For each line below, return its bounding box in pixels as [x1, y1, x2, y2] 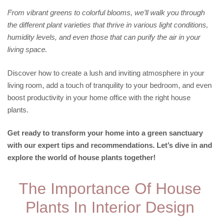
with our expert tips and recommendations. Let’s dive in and [7, 141, 212, 149]
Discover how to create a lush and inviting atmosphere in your [7, 68, 204, 77]
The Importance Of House [19, 180, 201, 197]
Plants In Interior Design [26, 198, 194, 216]
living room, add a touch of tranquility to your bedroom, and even [7, 81, 212, 89]
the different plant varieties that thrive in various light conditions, [7, 21, 208, 29]
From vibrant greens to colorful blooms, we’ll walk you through [7, 8, 205, 17]
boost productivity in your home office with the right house [7, 93, 191, 102]
